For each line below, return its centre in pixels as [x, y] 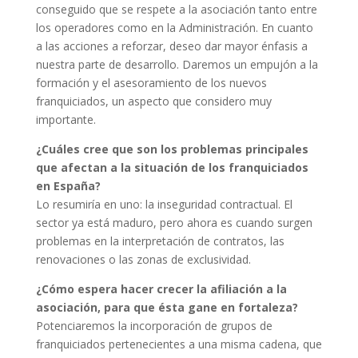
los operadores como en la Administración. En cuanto [174, 28]
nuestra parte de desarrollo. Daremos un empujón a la [177, 64]
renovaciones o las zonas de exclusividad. [143, 259]
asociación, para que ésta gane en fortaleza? [167, 307]
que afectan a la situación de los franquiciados [172, 167]
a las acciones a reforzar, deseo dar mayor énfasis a [171, 46]
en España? [68, 186]
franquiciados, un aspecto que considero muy [153, 101]
